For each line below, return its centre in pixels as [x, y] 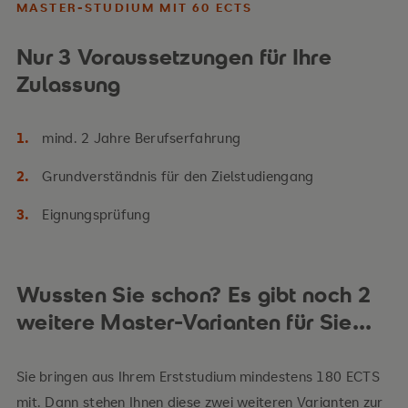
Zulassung [68, 84]
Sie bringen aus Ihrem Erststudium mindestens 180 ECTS [198, 376]
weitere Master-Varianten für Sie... [194, 322]
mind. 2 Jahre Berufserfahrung [142, 138]
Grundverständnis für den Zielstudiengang [178, 176]
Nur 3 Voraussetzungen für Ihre [173, 57]
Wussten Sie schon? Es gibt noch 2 [193, 295]
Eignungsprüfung [96, 214]
